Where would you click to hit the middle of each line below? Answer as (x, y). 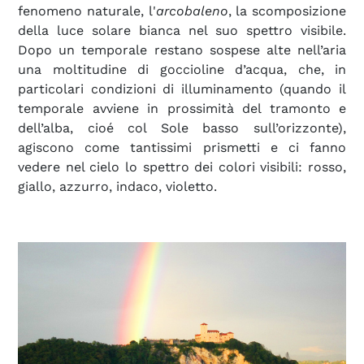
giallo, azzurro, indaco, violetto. (117, 186)
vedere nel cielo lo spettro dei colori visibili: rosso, (182, 167)
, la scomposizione (287, 11)
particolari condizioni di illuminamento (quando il (182, 89)
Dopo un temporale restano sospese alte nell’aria (182, 50)
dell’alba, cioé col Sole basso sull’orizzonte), (182, 128)
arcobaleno (192, 11)
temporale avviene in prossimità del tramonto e (182, 108)
